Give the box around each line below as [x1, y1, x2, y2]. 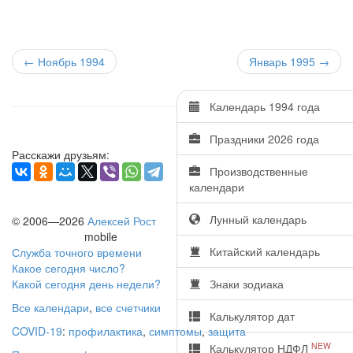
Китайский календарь [200, 243, 320, 259]
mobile [81, 229, 117, 244]
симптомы [149, 323, 202, 339]
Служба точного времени [12, 244, 142, 260]
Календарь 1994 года [200, 98, 320, 114]
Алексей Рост [87, 213, 156, 229]
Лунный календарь [200, 211, 307, 227]
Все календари [12, 299, 89, 315]
